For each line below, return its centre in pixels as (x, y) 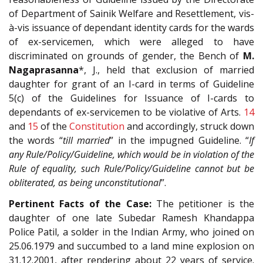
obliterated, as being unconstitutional (85, 182)
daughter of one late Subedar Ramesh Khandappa (131, 218)
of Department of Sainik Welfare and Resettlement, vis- (131, 13)
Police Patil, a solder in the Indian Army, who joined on (131, 232)
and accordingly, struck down (189, 126)
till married (86, 140)
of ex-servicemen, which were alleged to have (131, 41)
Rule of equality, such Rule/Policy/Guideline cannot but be (131, 168)
